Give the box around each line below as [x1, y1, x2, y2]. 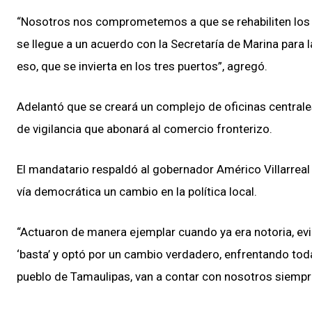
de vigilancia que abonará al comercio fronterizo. [17, 122, 272, 136]
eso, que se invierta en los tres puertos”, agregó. [17, 59, 267, 74]
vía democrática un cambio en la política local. [17, 185, 257, 199]
